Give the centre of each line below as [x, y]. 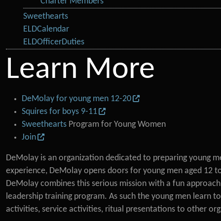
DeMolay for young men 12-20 [76, 99]
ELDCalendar [46, 29]
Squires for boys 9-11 [59, 112]
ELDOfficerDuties [54, 42]
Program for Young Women [116, 125]
